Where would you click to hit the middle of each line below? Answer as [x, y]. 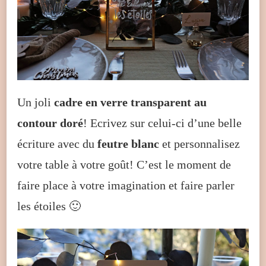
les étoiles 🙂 [49, 206]
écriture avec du [57, 143]
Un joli [36, 102]
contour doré [50, 123]
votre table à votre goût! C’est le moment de [124, 164]
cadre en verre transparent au [130, 102]
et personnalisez [199, 143]
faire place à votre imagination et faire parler [126, 185]
